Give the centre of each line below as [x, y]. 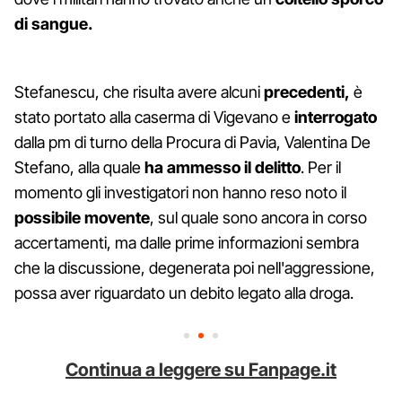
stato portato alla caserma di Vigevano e [154, 117]
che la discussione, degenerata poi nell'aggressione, [195, 267]
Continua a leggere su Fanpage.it [201, 369]
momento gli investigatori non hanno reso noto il [180, 192]
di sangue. [55, 23]
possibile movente [82, 217]
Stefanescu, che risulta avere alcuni [139, 92]
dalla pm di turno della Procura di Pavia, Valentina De [192, 142]
